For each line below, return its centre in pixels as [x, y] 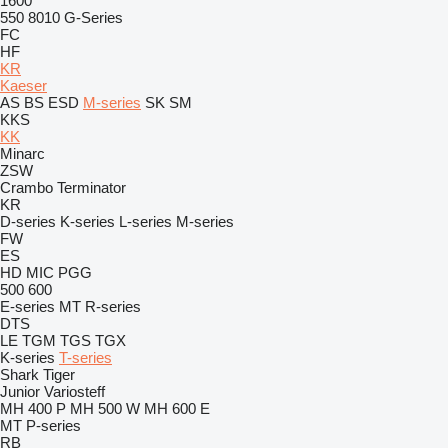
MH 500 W [105, 408]
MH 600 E [177, 408]
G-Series [93, 17]
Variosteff [74, 391]
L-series [145, 221]
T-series [85, 357]
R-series [113, 306]
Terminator [91, 187]
